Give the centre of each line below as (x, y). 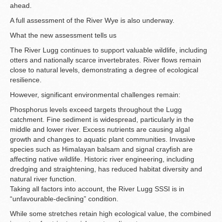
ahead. (21, 6)
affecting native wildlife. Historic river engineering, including (102, 159)
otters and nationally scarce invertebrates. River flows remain (106, 60)
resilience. (26, 80)
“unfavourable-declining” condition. (64, 199)
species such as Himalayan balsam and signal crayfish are (101, 149)
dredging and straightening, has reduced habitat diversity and (106, 169)
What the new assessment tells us (63, 35)
